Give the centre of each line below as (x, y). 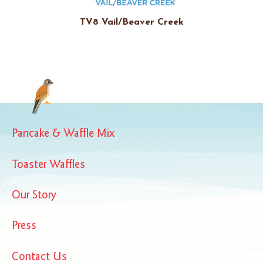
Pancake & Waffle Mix (63, 134)
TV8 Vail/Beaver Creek (131, 23)
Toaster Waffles (48, 164)
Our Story (34, 195)
